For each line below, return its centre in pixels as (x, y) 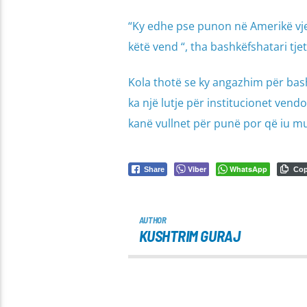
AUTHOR (152, 220)
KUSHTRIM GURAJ (189, 235)
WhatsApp (248, 169)
